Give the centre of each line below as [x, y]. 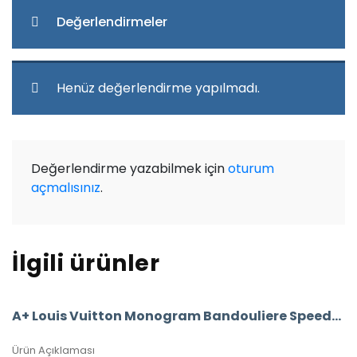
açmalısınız [66, 188]
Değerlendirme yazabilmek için [129, 169]
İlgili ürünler [86, 264]
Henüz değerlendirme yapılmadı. [158, 88]
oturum [251, 169]
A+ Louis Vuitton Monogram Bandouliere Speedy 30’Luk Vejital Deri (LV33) [336, 316]
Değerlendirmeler [112, 22]
